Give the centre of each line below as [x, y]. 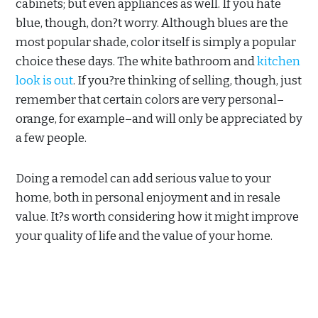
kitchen [279, 61]
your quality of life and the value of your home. [144, 236]
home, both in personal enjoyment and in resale [148, 197]
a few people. [51, 138]
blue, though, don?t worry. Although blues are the [152, 23]
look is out [44, 80]
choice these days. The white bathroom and [136, 61]
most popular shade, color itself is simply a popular [156, 42]
